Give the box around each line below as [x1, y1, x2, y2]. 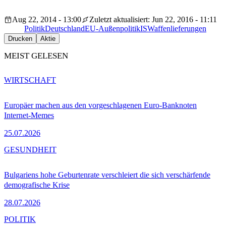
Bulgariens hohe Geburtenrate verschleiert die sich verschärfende [4, 170, 210, 179]
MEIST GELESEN [4, 50, 68, 61]
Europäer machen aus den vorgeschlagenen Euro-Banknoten [4, 100, 197, 109]
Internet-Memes [4, 110, 54, 120]
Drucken [8, 34, 32, 42]
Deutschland [45, 24, 85, 33]
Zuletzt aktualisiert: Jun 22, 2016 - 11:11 [89, 15, 217, 24]
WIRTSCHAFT [4, 75, 56, 84]
